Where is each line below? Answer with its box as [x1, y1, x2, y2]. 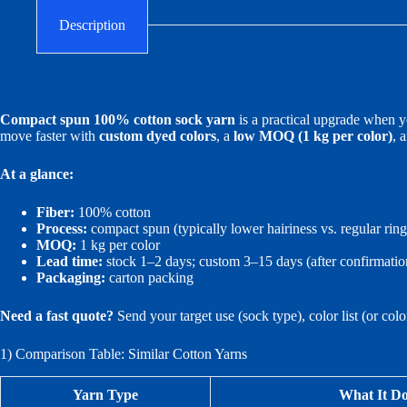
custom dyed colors [99, 127, 216, 144]
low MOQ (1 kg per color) [233, 127, 392, 144]
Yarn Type [73, 386, 138, 402]
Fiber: [36, 203, 74, 220]
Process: [36, 220, 87, 236]
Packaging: [36, 269, 105, 285]
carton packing [105, 269, 194, 285]
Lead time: [36, 253, 103, 269]
